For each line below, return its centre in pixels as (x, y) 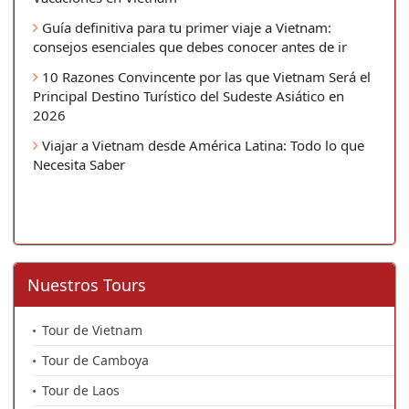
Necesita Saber (79, 164)
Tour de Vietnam (92, 330)
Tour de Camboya (95, 360)
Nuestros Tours (87, 284)
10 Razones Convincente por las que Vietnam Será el (204, 76)
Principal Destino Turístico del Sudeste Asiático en (189, 95)
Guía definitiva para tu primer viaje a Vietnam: (185, 27)
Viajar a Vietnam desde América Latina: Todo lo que (201, 145)
